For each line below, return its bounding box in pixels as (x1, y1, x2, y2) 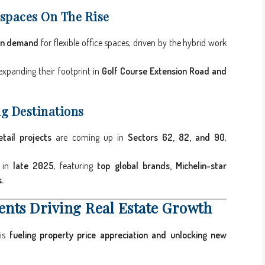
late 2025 (12, 160, 54, 172)
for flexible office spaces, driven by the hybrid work (38, 37, 227, 49)
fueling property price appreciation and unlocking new (9, 229, 227, 241)
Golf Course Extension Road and (101, 65, 227, 77)
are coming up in (51, 131, 128, 144)
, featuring (54, 160, 98, 172)
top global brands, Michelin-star (97, 160, 227, 172)
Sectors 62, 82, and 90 (127, 131, 225, 144)
